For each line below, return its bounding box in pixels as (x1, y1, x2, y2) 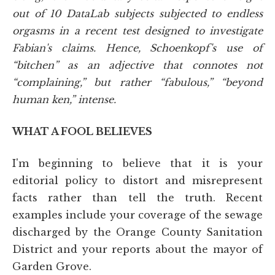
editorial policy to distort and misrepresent (12, 174, 263, 187)
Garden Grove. (12, 260, 91, 273)
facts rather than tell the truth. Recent (12, 191, 263, 204)
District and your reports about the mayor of (12, 242, 263, 255)
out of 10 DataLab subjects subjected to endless (12, 7, 263, 20)
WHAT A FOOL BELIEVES (12, 125, 152, 137)
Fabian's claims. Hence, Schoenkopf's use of (12, 41, 263, 54)
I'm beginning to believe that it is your (12, 157, 263, 169)
